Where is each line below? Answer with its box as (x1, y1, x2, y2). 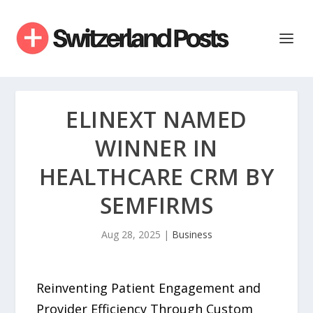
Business (171, 228, 212, 241)
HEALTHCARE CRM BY (38, 161, 275, 191)
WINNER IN (95, 133, 218, 163)
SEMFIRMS (99, 190, 214, 220)
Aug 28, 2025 (101, 228, 161, 241)
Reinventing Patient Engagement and (36, 279, 261, 296)
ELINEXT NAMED (66, 104, 247, 134)
